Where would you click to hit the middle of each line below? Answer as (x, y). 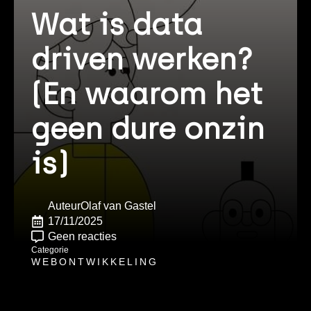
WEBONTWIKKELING (95, 262)
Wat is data (117, 25)
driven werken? (142, 59)
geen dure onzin (148, 129)
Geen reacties (82, 236)
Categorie (50, 250)
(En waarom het (147, 94)
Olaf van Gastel (118, 206)
